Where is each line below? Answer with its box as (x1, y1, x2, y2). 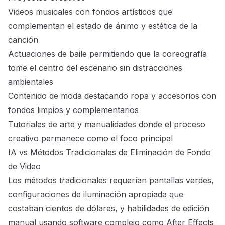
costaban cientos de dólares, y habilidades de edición (8, 203, 209, 214)
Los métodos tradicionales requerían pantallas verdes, (8, 175, 214, 186)
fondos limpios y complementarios (8, 105, 139, 116)
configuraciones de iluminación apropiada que (8, 189, 183, 200)
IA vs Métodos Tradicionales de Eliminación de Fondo (8, 147, 211, 158)
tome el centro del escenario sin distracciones (8, 63, 182, 73)
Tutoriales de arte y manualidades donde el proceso (8, 119, 205, 130)
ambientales (8, 77, 53, 87)
